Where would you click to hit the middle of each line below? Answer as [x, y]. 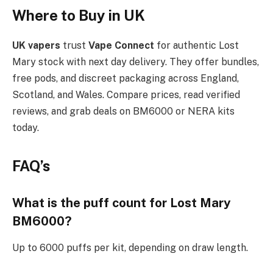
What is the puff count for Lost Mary [122, 203]
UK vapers [36, 46]
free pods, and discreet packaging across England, [126, 79]
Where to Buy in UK [79, 16]
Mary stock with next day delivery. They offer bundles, [136, 62]
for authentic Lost [197, 46]
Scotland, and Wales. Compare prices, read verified [126, 95]
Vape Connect [121, 46]
